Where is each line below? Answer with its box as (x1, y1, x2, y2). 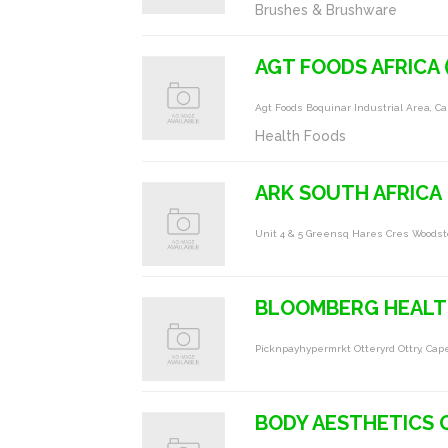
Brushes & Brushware (255, 2, 398, 18)
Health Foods (255, 128, 347, 144)
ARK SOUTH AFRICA (255, 181, 443, 205)
